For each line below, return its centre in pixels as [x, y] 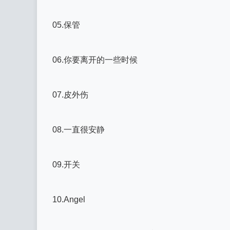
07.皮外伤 [70, 95]
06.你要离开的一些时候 [95, 60]
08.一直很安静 [79, 130]
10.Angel [69, 199]
